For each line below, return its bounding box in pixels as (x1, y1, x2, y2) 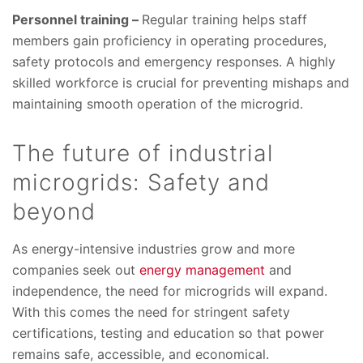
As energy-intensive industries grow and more (12, 241, 295, 258)
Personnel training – (12, 11, 142, 28)
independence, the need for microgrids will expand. (12, 283, 327, 300)
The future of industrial (12, 139, 273, 168)
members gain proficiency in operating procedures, (12, 32, 327, 49)
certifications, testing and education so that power (12, 325, 324, 342)
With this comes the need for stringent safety (12, 304, 290, 321)
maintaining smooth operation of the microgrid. (12, 96, 303, 113)
